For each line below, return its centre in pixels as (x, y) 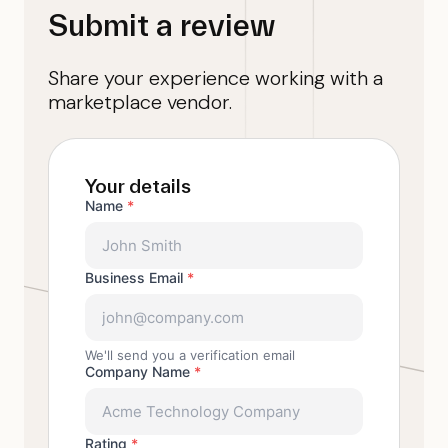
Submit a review (161, 25)
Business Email (136, 277)
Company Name (139, 371)
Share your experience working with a (215, 78)
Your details (138, 186)
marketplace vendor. (140, 102)
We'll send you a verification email (190, 355)
